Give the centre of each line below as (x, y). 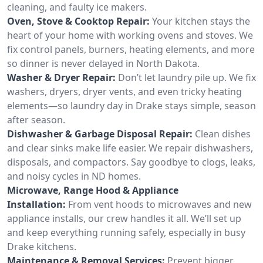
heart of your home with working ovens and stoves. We (130, 35)
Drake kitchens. (42, 246)
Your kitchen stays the (201, 21)
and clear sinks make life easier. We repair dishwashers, (130, 148)
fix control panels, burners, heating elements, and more (131, 49)
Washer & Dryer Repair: (61, 77)
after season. (36, 119)
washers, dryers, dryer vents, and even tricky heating (124, 91)
